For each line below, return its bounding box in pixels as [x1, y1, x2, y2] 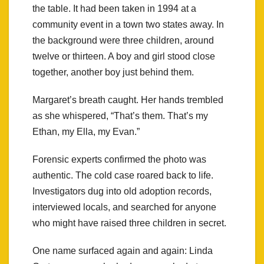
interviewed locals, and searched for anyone [32, 202, 216, 212]
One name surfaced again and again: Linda [32, 245, 213, 256]
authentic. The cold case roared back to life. [32, 170, 213, 180]
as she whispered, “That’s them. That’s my [32, 110, 208, 121]
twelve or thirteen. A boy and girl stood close [32, 51, 215, 61]
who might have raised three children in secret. [32, 217, 226, 228]
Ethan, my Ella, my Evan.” [32, 126, 140, 137]
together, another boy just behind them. [32, 67, 194, 77]
